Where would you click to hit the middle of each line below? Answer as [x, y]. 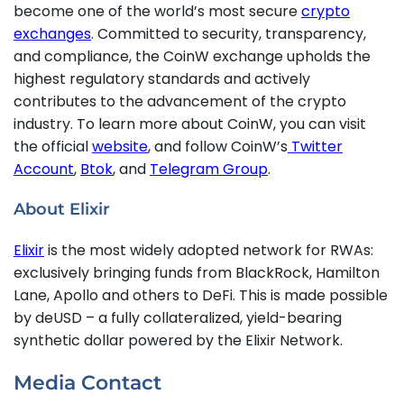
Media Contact [87, 383]
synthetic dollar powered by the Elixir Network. [178, 341]
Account [44, 170]
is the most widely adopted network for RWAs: [209, 251]
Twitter [315, 147]
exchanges [52, 34]
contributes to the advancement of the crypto [180, 102]
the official [53, 147]
